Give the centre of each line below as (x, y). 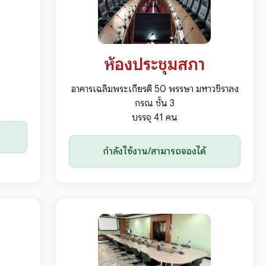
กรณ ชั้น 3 (154, 104)
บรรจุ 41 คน (154, 118)
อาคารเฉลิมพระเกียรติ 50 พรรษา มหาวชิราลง (154, 89)
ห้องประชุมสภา (155, 65)
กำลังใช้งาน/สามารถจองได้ (155, 152)
